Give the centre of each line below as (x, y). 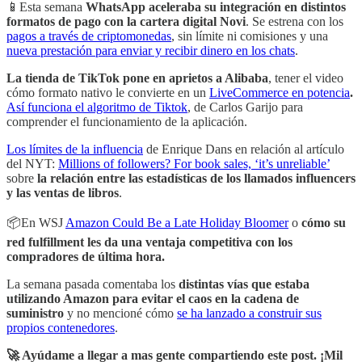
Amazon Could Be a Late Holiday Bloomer (177, 222)
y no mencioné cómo (120, 313)
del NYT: (32, 163)
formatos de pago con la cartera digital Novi (126, 21)
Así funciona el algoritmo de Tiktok (97, 107)
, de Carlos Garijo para (245, 107)
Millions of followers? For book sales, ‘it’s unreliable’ (194, 163)
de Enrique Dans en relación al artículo (244, 149)
